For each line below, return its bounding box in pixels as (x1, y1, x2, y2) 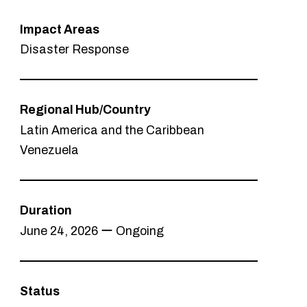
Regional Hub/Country (20, 103, 151, 117)
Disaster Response (20, 42, 130, 57)
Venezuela (20, 143, 79, 158)
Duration (20, 204, 73, 218)
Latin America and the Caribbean (20, 123, 205, 137)
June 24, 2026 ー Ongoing (20, 223, 164, 238)
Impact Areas (20, 22, 100, 36)
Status (20, 284, 60, 299)
